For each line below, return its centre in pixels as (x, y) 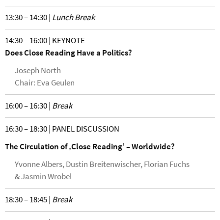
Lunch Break (73, 17)
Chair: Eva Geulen (45, 82)
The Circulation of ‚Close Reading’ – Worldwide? (90, 146)
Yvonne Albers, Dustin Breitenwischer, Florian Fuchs (102, 164)
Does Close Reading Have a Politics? (69, 53)
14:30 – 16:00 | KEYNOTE (45, 40)
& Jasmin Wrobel (43, 176)
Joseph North (38, 70)
